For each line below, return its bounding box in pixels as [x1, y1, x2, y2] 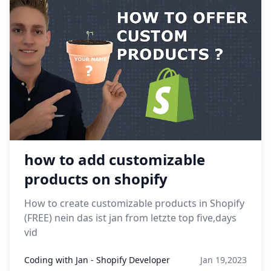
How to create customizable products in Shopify [24, 197, 244, 210]
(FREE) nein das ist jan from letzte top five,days [24, 211, 237, 224]
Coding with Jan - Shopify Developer [24, 254, 170, 266]
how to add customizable [24, 149, 205, 169]
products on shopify [24, 169, 168, 189]
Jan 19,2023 [200, 254, 247, 266]
